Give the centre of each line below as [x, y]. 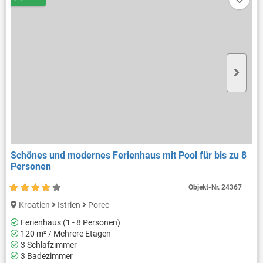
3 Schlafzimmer [48, 245]
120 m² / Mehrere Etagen [65, 234]
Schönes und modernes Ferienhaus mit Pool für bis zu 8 [128, 155]
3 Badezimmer [45, 256]
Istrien [69, 205]
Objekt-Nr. [205, 187]
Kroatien [34, 205]
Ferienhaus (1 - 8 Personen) [69, 223]
